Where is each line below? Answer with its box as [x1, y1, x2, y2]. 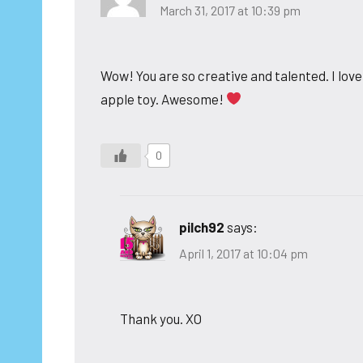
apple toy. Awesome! [100, 90, 226, 107]
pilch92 [179, 218, 224, 235]
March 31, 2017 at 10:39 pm [160, 2, 301, 18]
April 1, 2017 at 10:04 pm [179, 246, 308, 262]
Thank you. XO [120, 310, 202, 327]
